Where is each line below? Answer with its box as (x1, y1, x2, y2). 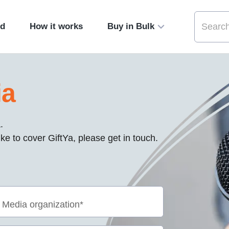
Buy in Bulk (107, 21, 154, 31)
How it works (29, 21, 83, 31)
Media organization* (2, 198, 83, 210)
